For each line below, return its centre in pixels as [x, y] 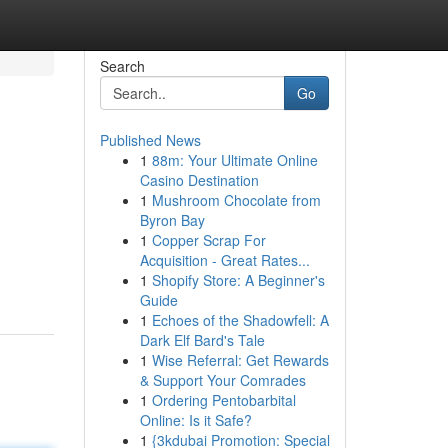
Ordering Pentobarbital [223, 400]
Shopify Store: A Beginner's [238, 280]
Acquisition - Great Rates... [224, 260]
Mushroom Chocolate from [236, 200]
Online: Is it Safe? [195, 420]
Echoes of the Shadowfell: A [240, 320]
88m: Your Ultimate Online [234, 160]
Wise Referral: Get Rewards [240, 360]
